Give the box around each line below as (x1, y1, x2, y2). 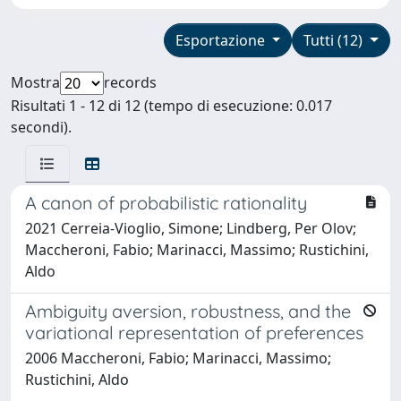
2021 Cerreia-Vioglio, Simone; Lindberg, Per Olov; (25, 218, 356, 238)
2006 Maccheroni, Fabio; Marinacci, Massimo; (25, 347, 331, 368)
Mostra (11, 72, 60, 92)
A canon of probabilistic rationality (25, 191, 307, 214)
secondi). (11, 116, 72, 137)
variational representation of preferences (25, 320, 363, 344)
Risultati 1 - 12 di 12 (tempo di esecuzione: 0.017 (11, 95, 332, 115)
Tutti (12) (303, 30, 367, 50)
